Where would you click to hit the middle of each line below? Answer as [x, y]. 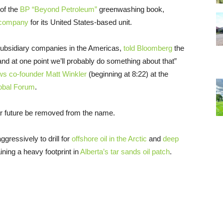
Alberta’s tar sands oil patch [125, 151]
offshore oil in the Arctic [109, 138]
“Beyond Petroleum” [63, 9]
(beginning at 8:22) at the [127, 74]
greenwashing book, [131, 9]
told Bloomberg [148, 48]
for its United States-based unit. [80, 22]
